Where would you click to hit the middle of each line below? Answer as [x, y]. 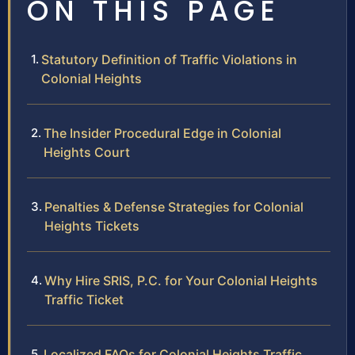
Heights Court [87, 153]
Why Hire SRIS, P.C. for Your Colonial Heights [181, 281]
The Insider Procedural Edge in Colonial [162, 134]
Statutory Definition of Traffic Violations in [169, 60]
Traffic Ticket [84, 300]
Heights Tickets [92, 226]
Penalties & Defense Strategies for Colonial [174, 207]
